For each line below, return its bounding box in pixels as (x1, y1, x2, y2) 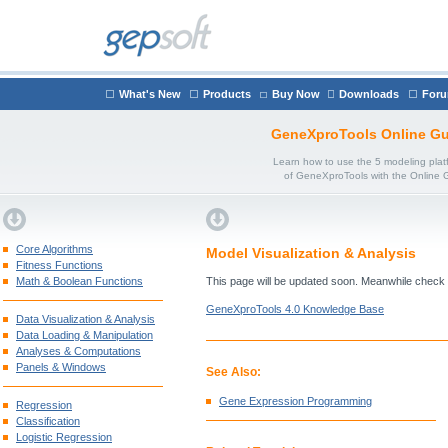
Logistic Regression (16, 431, 112, 443)
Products (203, 88, 251, 100)
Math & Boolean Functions (16, 275, 143, 287)
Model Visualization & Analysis (206, 245, 416, 261)
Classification (16, 415, 80, 427)
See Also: (206, 365, 261, 379)
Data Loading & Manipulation (16, 329, 153, 341)
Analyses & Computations (16, 345, 141, 357)
